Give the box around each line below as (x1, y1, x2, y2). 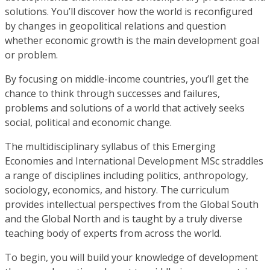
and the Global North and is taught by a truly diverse (5, 212, 242, 225)
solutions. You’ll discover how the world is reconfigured (5, 4, 253, 18)
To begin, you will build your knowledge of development (5, 250, 258, 264)
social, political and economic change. (5, 115, 172, 129)
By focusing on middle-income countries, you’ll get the (5, 72, 249, 86)
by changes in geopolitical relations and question (5, 19, 226, 33)
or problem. (5, 48, 58, 61)
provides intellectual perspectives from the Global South (5, 197, 259, 211)
